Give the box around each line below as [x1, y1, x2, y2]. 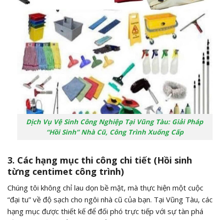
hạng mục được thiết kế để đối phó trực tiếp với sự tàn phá [7, 206, 203, 216]
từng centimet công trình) [7, 165, 124, 177]
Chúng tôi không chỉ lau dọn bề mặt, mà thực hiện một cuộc [7, 182, 203, 192]
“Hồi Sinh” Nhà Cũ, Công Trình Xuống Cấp [46, 127, 184, 137]
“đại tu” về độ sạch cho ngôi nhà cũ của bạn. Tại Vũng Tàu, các [7, 194, 213, 204]
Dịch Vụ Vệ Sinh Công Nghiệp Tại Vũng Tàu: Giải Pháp [26, 117, 204, 126]
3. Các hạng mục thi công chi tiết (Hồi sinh [7, 154, 192, 166]
